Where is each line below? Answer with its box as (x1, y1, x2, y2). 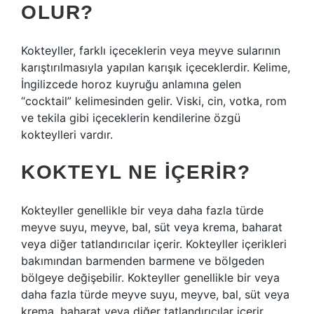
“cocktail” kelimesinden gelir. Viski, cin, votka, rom (21, 94, 287, 108)
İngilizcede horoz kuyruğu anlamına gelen (21, 77, 241, 91)
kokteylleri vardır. (21, 128, 113, 142)
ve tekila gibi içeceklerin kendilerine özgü (21, 111, 240, 125)
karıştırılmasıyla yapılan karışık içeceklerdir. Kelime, (21, 60, 290, 74)
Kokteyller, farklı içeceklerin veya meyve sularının (21, 43, 280, 57)
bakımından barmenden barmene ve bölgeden (21, 254, 264, 268)
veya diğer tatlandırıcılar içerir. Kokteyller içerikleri (21, 237, 287, 251)
